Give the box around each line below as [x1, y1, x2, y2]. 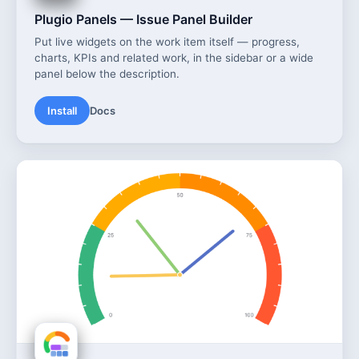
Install [47, 103, 77, 117]
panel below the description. [34, 67, 179, 80]
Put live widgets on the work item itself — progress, [34, 34, 300, 48]
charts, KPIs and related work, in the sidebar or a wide [34, 50, 313, 64]
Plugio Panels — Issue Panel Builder [34, 10, 252, 27]
